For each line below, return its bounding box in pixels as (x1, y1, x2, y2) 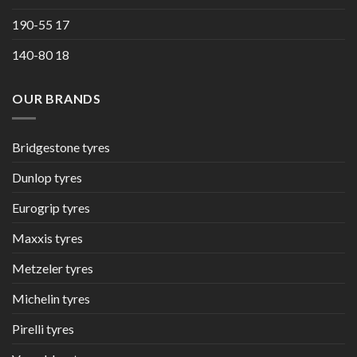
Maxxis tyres (12, 229, 83, 245)
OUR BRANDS (12, 91, 101, 107)
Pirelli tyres (12, 320, 74, 336)
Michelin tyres (12, 290, 90, 306)
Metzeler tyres (12, 260, 93, 276)
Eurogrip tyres (12, 199, 90, 215)
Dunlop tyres (12, 169, 82, 185)
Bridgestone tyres (12, 139, 110, 155)
